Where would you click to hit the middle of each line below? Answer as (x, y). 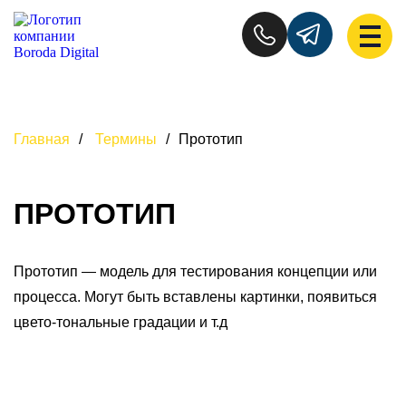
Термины (126, 139)
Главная (42, 139)
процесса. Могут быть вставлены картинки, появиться (195, 297)
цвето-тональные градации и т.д (121, 323)
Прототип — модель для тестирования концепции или (195, 272)
